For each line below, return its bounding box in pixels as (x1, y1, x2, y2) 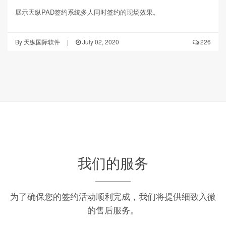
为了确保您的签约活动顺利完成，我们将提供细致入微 (10, 190, 216, 203)
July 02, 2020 (81, 37, 119, 46)
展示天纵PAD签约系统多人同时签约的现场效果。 (15, 7, 159, 17)
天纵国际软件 (22, 37, 60, 46)
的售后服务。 (87, 203, 139, 216)
